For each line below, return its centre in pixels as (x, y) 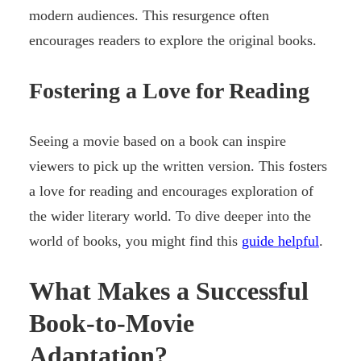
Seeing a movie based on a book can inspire (158, 141)
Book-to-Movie (112, 324)
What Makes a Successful (169, 291)
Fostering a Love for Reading (169, 90)
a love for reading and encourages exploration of (171, 191)
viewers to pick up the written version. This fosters (178, 166)
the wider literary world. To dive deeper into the (170, 216)
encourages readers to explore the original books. (173, 40)
